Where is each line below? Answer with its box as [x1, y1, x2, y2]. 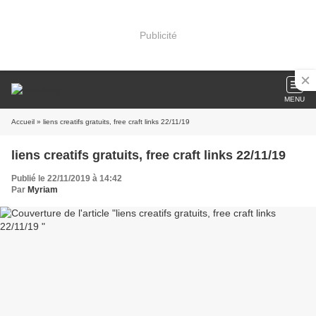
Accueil [11, 118, 35, 126]
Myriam [28, 185, 58, 195]
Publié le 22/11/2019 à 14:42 [11, 174, 122, 183]
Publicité [139, 29, 177, 41]
